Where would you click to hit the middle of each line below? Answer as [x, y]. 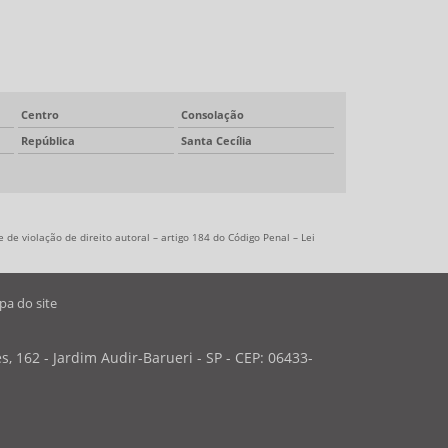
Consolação [212, 114]
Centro [40, 114]
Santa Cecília [216, 140]
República [48, 140]
